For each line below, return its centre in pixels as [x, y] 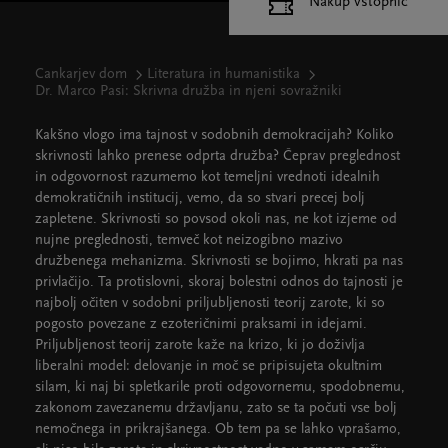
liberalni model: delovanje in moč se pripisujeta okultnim [208, 366]
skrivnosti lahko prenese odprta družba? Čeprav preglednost [217, 156]
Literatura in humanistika [223, 74]
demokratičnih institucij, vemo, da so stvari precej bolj [200, 198]
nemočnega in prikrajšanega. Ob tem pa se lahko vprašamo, [218, 429]
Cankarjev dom [81, 74]
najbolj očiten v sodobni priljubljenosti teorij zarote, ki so [210, 303]
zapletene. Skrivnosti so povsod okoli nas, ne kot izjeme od [216, 219]
